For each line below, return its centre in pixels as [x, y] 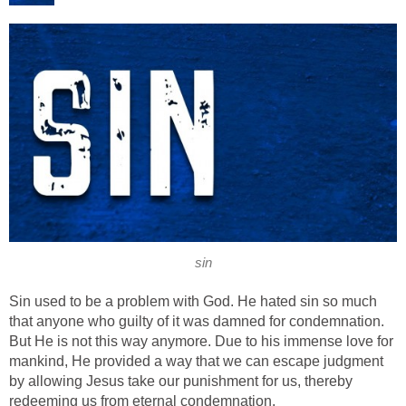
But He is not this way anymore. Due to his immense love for [201, 341]
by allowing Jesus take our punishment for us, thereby [181, 381]
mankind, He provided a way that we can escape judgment [196, 361]
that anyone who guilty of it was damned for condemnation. [197, 321]
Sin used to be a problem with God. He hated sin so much [193, 301]
